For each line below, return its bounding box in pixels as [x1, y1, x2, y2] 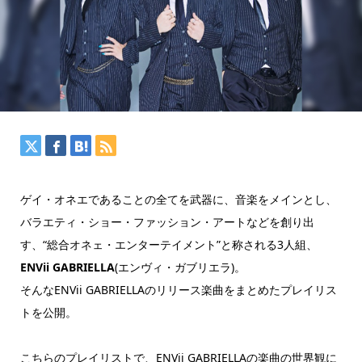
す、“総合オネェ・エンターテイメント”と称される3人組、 [19, 237, 318, 253]
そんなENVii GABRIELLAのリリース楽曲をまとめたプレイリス [19, 282, 337, 298]
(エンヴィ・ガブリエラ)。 [114, 259, 246, 276]
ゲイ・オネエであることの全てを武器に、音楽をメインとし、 [19, 192, 337, 208]
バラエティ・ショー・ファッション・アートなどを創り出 [19, 214, 314, 230]
